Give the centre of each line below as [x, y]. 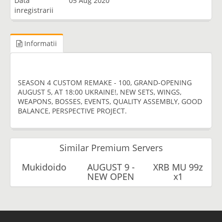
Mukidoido [44, 167]
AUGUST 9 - [111, 167]
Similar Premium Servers [111, 147]
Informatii [40, 43]
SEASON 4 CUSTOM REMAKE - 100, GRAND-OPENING [105, 82]
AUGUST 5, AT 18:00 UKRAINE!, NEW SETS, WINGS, [100, 92]
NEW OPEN [111, 176]
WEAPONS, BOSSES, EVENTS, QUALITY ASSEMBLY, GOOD [110, 101]
